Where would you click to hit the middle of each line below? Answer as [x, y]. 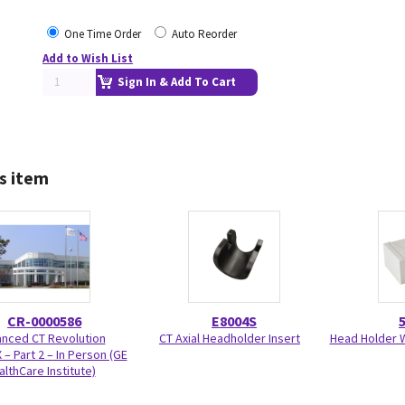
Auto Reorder [204, 34]
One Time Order [103, 34]
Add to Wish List [88, 58]
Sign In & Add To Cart [177, 82]
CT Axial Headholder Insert [230, 338]
